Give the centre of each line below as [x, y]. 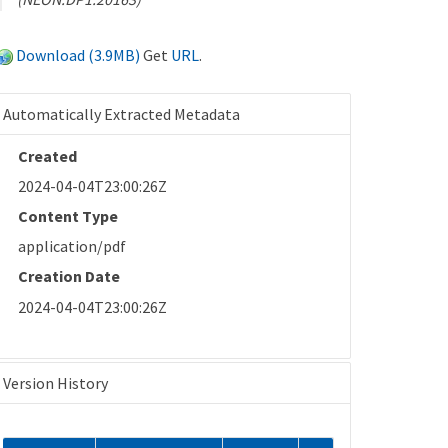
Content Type [68, 215]
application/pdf [72, 246]
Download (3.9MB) [78, 54]
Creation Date [69, 276]
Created [48, 155]
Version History [56, 382]
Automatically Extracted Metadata [122, 113]
